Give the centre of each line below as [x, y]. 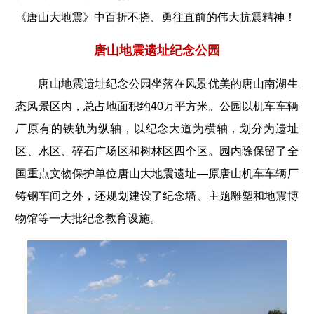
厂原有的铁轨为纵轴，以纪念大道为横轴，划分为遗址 [157, 129]
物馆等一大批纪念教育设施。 [89, 219]
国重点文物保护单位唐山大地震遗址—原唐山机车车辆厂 [157, 174]
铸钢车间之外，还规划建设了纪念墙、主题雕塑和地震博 [157, 196]
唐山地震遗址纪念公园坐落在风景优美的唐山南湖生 [168, 84]
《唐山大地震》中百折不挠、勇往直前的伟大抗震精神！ [156, 18]
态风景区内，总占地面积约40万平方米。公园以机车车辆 [157, 107]
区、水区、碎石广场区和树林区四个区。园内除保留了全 [157, 151]
